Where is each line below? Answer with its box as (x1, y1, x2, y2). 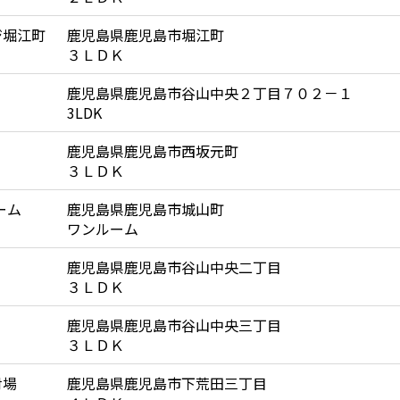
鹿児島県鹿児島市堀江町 (67, 24, 224, 46)
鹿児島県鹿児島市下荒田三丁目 (67, 372, 267, 394)
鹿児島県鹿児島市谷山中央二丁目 (67, 256, 281, 278)
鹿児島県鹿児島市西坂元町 (67, 140, 238, 162)
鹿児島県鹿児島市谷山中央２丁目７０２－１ (67, 82, 353, 104)
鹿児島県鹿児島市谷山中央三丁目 (67, 314, 281, 336)
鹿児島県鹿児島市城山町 (67, 198, 224, 220)
